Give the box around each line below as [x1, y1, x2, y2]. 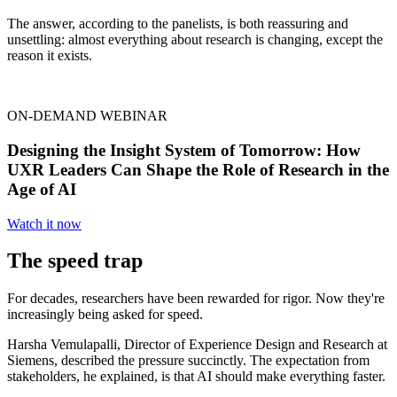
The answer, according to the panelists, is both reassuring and [7, 16, 348, 32]
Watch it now [7, 215, 82, 231]
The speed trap [7, 249, 143, 273]
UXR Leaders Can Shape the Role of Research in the [7, 160, 389, 179]
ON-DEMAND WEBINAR [7, 108, 167, 124]
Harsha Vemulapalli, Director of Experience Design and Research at [7, 337, 387, 353]
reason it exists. [7, 48, 92, 64]
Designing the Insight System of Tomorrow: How [7, 140, 361, 160]
